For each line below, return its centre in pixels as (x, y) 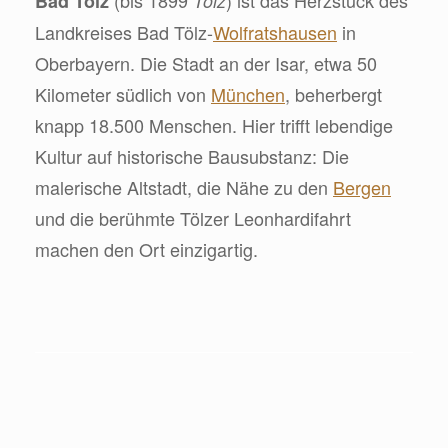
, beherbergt (333, 93)
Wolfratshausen (275, 31)
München (248, 93)
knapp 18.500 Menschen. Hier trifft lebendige (214, 124)
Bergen (362, 186)
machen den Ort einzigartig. (146, 248)
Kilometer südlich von (123, 93)
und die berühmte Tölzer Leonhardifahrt (193, 217)
